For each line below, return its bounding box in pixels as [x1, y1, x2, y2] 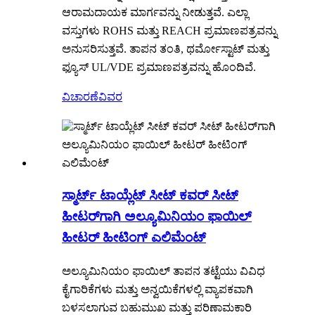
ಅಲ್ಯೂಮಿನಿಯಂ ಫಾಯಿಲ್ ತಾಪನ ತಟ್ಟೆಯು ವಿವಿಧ [62, 264, 265, 277]
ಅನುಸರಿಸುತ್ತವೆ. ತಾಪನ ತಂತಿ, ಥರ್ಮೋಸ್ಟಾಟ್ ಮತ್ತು [62, 43, 269, 56]
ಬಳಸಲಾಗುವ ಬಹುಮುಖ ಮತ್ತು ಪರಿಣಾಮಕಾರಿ [62, 301, 252, 314]
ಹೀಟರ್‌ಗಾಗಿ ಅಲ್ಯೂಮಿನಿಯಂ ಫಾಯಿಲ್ [62, 208, 252, 224]
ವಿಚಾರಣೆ [62, 91, 98, 103]
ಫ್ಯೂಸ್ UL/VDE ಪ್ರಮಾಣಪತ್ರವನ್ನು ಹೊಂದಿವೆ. [62, 61, 256, 74]
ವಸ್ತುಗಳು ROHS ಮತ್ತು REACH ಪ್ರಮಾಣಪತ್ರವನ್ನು [62, 25, 277, 37]
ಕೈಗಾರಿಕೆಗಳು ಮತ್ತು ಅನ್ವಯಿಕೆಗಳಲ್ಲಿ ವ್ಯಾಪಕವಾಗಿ [62, 283, 253, 295]
